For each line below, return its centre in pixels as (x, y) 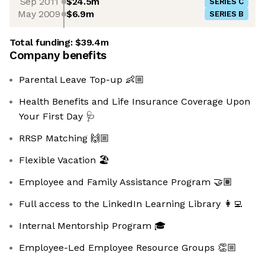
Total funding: (43, 43)
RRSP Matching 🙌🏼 (64, 138)
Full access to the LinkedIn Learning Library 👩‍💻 (131, 204)
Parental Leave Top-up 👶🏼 (82, 80)
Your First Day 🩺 (57, 117)
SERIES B (227, 14)
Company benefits (58, 56)
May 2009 (39, 14)
